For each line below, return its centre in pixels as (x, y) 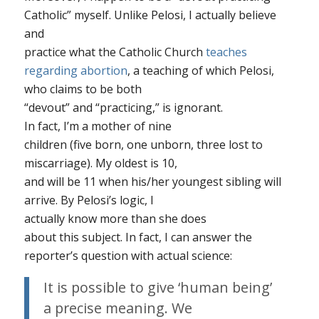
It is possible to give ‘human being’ (157, 287)
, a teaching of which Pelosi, (200, 71)
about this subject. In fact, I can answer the (138, 237)
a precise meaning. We (117, 308)
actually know (62, 219)
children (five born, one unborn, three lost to (143, 145)
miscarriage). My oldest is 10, (100, 163)
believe (256, 15)
